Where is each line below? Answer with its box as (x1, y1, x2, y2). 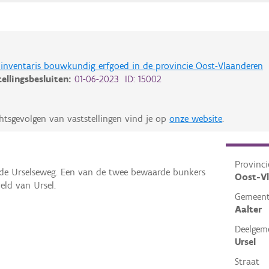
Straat (234, 256, 259, 268)
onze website (169, 113, 223, 125)
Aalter (234, 204, 262, 216)
